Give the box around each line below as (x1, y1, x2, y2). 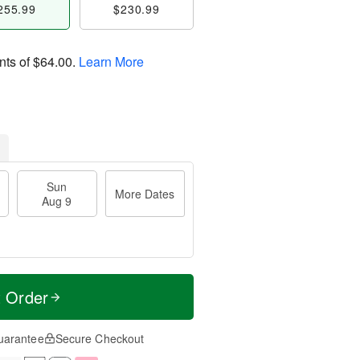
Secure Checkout (55, 330, 145, 346)
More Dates (115, 186, 175, 202)
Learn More (79, 51, 144, 71)
